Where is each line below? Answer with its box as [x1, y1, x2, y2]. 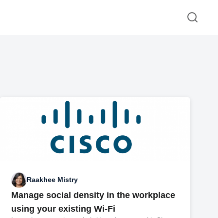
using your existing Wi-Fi [11, 203, 116, 214]
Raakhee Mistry [27, 176, 78, 184]
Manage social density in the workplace [11, 190, 176, 200]
